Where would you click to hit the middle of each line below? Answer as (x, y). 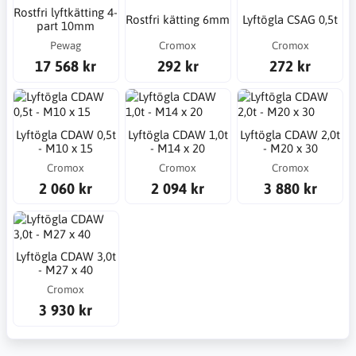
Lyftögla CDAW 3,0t (66, 257)
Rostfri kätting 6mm (178, 19)
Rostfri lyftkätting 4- (66, 13)
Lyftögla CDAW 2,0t (290, 134)
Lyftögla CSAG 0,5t (290, 19)
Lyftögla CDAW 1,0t (178, 134)
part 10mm (66, 26)
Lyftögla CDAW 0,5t (66, 134)
